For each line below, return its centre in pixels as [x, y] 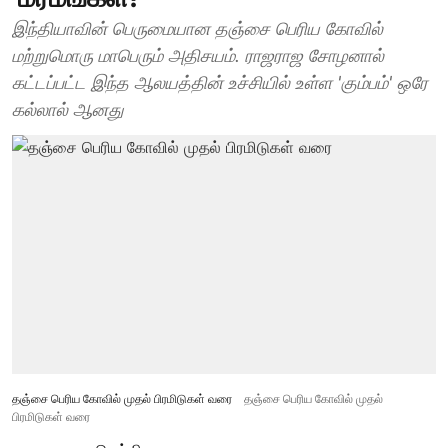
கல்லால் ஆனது [68, 109]
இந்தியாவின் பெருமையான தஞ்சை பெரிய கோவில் [197, 28]
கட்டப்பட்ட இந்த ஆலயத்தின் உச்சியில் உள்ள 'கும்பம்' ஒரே [220, 82]
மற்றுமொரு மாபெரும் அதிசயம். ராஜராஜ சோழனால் [198, 55]
